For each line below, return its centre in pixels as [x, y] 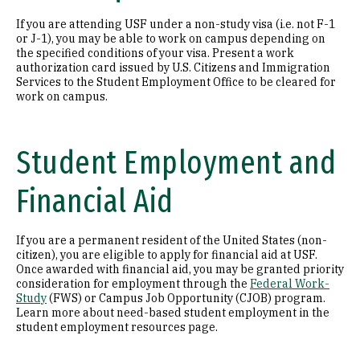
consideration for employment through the [133, 284]
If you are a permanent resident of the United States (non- [172, 240]
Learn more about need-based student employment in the [173, 313]
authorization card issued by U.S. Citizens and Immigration [173, 67]
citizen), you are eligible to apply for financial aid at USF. [167, 255]
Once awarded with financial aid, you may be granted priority [180, 269]
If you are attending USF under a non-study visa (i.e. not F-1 [176, 24]
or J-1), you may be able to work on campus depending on [171, 39]
